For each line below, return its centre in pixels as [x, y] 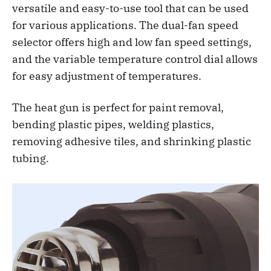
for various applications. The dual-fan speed [125, 25]
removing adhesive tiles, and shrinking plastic [132, 141]
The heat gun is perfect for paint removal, [118, 107]
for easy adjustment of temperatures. [107, 76]
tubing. [31, 158]
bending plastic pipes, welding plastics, [113, 124]
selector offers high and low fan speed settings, [132, 42]
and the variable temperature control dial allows [135, 59]
